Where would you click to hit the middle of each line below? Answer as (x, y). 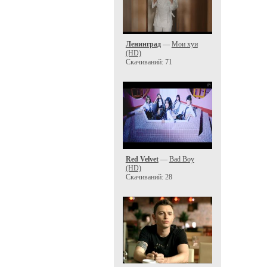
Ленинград (143, 44)
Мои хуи (184, 44)
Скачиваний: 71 (149, 62)
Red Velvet (142, 159)
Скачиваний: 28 (149, 177)
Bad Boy (181, 159)
